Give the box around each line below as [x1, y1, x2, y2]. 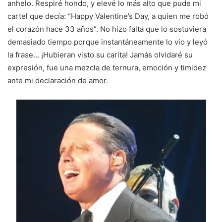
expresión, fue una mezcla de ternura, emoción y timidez [7, 63, 206, 73]
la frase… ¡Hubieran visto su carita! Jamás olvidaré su [7, 50, 193, 60]
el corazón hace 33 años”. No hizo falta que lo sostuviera [7, 24, 206, 34]
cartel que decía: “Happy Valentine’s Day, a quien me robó [7, 11, 209, 21]
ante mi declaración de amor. [7, 76, 108, 86]
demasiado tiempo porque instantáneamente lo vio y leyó [7, 37, 208, 47]
